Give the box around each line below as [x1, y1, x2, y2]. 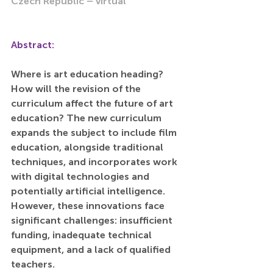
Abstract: [11, 38, 54, 51]
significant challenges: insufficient [11, 214, 175, 226]
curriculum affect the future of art [11, 97, 175, 109]
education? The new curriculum [11, 112, 164, 124]
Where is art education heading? [11, 68, 166, 80]
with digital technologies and [11, 170, 152, 182]
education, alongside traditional [11, 141, 166, 153]
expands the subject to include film [11, 126, 179, 138]
